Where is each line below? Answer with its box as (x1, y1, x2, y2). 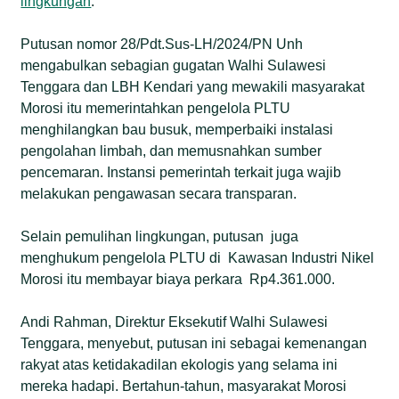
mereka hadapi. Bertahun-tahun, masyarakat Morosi (20, 378, 347, 394)
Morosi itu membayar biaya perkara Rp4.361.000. (20, 271, 336, 287)
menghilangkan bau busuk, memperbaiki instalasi (20, 121, 334, 137)
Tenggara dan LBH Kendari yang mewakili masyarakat (20, 78, 365, 94)
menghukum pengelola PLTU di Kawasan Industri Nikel (20, 249, 375, 265)
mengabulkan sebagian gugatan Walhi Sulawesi (20, 57, 327, 73)
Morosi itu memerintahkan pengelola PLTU (20, 100, 291, 116)
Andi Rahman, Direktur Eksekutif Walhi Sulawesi (20, 313, 329, 330)
